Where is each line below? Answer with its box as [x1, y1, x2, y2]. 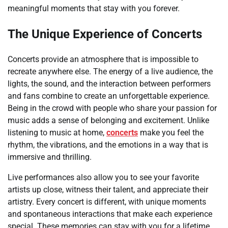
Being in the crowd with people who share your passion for [8, 103, 217, 113]
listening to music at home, [8, 128, 106, 138]
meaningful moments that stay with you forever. [8, 4, 180, 14]
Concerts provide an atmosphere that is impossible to [8, 54, 198, 65]
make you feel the [138, 128, 204, 138]
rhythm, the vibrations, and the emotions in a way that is [8, 140, 208, 150]
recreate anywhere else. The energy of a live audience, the [8, 67, 213, 77]
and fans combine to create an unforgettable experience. [8, 91, 210, 101]
